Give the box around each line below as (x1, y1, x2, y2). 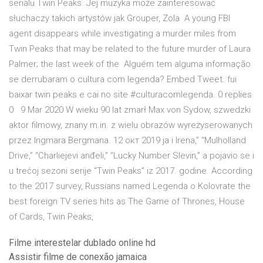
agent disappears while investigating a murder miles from (9, 28, 236, 39)
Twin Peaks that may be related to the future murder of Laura (9, 43, 251, 55)
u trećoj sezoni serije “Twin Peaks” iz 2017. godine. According (9, 166, 252, 177)
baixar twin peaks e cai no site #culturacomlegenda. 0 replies (9, 89, 252, 100)
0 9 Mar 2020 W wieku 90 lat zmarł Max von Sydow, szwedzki (9, 104, 251, 116)
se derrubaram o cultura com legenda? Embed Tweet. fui (9, 74, 237, 85)
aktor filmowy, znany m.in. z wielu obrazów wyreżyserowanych (9, 120, 252, 131)
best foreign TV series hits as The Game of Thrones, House (9, 196, 245, 207)
